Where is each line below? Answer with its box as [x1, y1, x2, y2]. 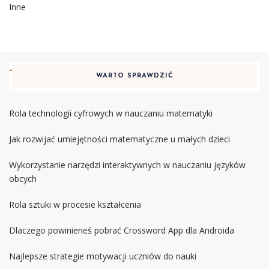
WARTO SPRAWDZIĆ [95, 73, 174, 80]
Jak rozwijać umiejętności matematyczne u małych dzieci [9, 133, 230, 145]
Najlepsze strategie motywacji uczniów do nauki [9, 250, 196, 262]
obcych [9, 173, 37, 185]
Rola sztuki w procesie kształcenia [9, 199, 141, 211]
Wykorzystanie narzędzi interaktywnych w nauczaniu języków [9, 159, 246, 171]
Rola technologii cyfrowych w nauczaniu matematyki [9, 107, 213, 119]
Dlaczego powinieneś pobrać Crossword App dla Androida [9, 225, 234, 237]
